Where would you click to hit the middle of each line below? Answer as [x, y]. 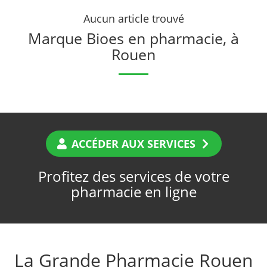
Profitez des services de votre [133, 176]
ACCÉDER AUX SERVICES [133, 144]
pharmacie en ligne [133, 192]
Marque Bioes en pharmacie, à [133, 38]
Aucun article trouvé [133, 19]
